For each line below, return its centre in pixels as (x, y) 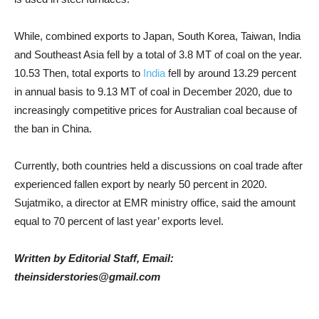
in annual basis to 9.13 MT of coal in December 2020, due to (153, 91)
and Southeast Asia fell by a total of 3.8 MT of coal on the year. (158, 54)
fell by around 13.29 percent (231, 73)
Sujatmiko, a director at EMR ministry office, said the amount (155, 203)
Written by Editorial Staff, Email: (94, 258)
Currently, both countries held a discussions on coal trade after (158, 166)
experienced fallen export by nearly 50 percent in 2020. (141, 184)
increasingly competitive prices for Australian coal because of (156, 110)
